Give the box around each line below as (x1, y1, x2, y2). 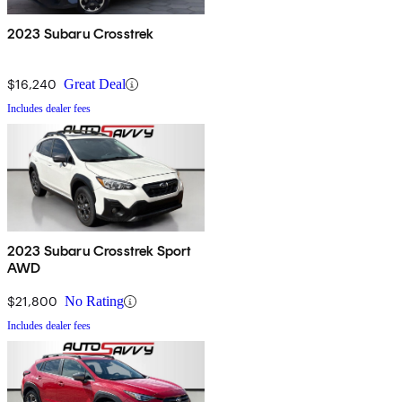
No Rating (65, 293, 124, 310)
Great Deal (64, 76, 126, 92)
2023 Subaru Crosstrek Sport (7, 242, 192, 260)
